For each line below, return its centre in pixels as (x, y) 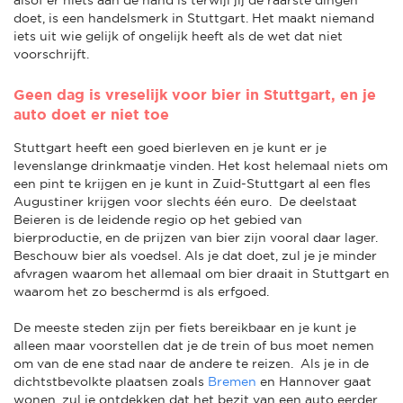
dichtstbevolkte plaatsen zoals (111, 381)
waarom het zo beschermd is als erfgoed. (143, 291)
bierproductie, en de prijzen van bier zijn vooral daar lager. (196, 237)
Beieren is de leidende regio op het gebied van (158, 219)
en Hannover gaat (314, 381)
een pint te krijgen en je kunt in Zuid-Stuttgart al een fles (192, 183)
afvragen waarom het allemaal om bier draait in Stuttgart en (201, 273)
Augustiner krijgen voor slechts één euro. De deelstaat (185, 201)
